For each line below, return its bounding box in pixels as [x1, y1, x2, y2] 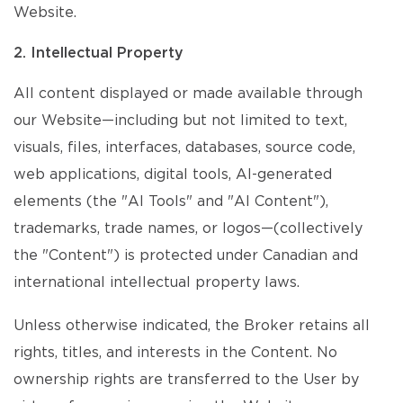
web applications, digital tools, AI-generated [13, 167, 332, 182]
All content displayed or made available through [13, 86, 363, 101]
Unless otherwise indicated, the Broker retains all [13, 318, 370, 333]
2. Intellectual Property [13, 46, 184, 60]
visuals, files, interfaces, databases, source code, [13, 140, 355, 155]
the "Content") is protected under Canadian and [13, 248, 358, 263]
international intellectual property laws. [13, 275, 300, 290]
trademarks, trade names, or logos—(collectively [13, 221, 363, 236]
